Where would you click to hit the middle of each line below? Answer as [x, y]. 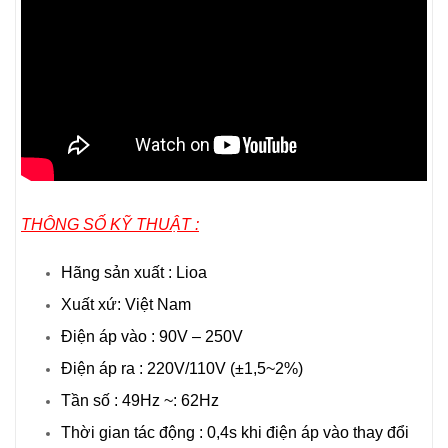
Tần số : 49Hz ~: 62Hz [140, 400]
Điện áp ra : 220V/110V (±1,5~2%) [182, 368]
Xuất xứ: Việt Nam [126, 304]
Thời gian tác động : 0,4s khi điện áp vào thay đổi [235, 432]
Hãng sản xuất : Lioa [134, 272]
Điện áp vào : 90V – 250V [152, 336]
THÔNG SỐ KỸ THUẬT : [110, 224]
